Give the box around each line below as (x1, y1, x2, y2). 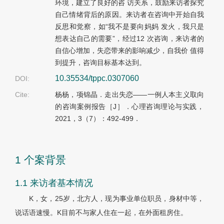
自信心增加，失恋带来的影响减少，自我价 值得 (55, 46, 204, 55)
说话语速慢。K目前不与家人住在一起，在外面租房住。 (15, 208, 187, 217)
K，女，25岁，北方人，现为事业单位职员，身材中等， (29, 194, 204, 203)
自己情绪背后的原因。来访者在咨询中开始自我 (55, 10, 204, 19)
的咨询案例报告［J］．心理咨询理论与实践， (55, 102, 204, 111)
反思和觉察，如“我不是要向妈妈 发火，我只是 (55, 22, 204, 31)
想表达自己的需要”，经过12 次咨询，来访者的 (55, 34, 204, 43)
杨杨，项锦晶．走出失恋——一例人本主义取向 (55, 90, 204, 99)
